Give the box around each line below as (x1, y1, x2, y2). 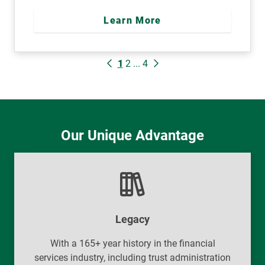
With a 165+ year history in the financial (50, 237, 215, 249)
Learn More (104, 14, 161, 26)
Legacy (115, 212, 150, 225)
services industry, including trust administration (34, 251, 231, 263)
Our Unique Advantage (61, 127, 204, 144)
